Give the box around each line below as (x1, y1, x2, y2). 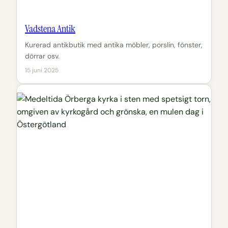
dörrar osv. (25, 51, 60, 61)
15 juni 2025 (25, 66, 59, 74)
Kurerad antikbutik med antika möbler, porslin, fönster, (25, 40, 203, 49)
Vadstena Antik (25, 21, 75, 35)
